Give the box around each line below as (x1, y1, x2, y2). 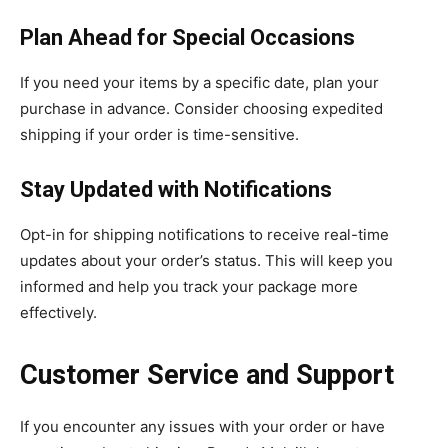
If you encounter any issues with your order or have (20, 416, 385, 436)
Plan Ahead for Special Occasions (20, 24, 355, 50)
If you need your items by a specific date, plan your (20, 72, 379, 92)
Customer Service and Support (20, 358, 394, 391)
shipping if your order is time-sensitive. (20, 124, 299, 144)
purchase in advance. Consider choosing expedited (20, 98, 383, 118)
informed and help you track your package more (20, 276, 358, 296)
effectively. (20, 302, 97, 322)
